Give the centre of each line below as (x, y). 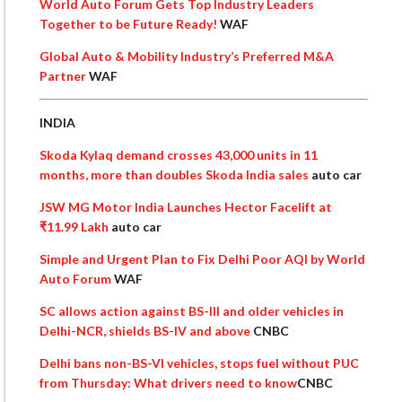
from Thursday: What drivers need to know (168, 382)
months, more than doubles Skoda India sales (175, 174)
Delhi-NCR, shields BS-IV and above (146, 330)
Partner (64, 75)
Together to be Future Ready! (130, 23)
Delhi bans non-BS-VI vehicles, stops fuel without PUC (199, 363)
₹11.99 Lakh (75, 226)
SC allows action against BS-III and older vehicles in (192, 310)
